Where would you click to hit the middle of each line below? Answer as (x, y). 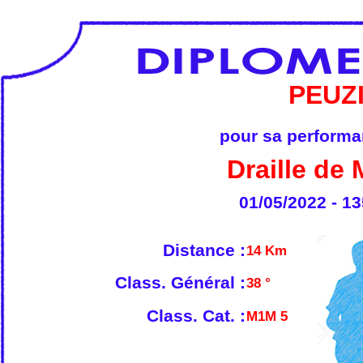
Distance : (204, 250)
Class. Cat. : (196, 316)
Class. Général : (180, 283)
